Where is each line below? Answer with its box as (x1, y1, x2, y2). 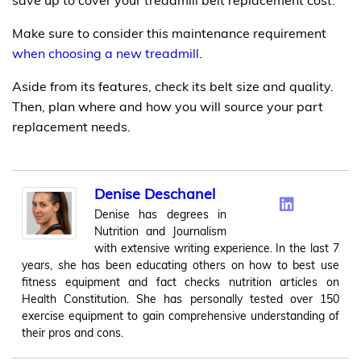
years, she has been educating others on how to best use (22, 257, 339, 272)
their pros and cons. (22, 325, 123, 340)
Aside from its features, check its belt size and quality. (12, 77, 334, 94)
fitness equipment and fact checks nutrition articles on (22, 274, 339, 289)
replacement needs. (12, 118, 131, 135)
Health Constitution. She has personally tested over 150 (22, 291, 339, 306)
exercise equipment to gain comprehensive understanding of (22, 308, 339, 323)
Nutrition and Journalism (94, 223, 226, 239)
